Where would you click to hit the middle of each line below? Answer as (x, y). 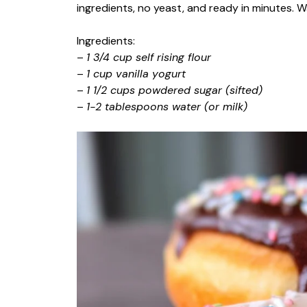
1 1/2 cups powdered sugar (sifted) (174, 90)
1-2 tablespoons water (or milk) (167, 106)
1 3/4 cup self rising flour (149, 57)
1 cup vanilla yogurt (136, 73)
